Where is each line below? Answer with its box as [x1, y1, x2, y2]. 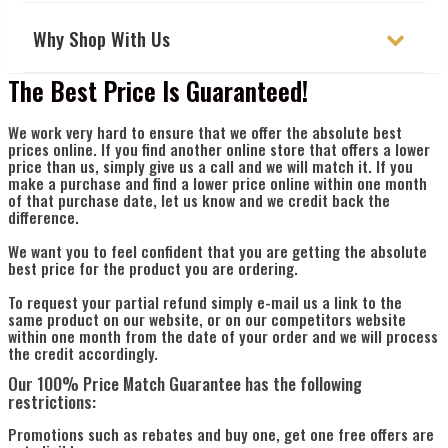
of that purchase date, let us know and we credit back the [8, 188, 390, 212]
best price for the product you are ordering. [8, 256, 298, 280]
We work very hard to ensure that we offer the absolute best [8, 120, 402, 144]
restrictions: [8, 389, 96, 415]
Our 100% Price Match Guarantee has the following [8, 371, 362, 397]
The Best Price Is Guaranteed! [8, 72, 308, 110]
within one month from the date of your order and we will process [8, 324, 438, 348]
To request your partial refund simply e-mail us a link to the [8, 290, 402, 314]
